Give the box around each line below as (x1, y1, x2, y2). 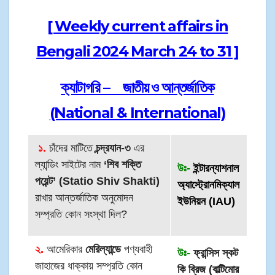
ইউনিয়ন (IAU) (177, 195, 236, 208)
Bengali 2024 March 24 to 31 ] (36, 42, 239, 61)
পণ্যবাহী (121, 243, 153, 256)
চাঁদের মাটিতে (46, 142, 93, 155)
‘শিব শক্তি (104, 158, 142, 171)
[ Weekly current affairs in (47, 17, 228, 36)
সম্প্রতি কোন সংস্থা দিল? (35, 208, 131, 221)
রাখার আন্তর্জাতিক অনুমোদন (35, 192, 134, 204)
